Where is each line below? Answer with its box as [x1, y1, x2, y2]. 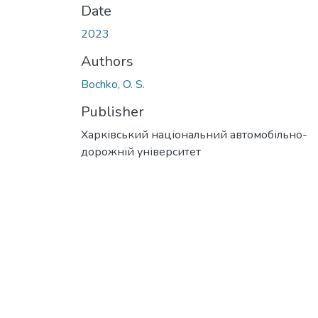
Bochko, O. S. [81, 76, 145, 92]
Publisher [81, 102, 144, 121]
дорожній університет [81, 143, 201, 160]
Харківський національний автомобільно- [81, 126, 307, 143]
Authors [81, 51, 133, 71]
